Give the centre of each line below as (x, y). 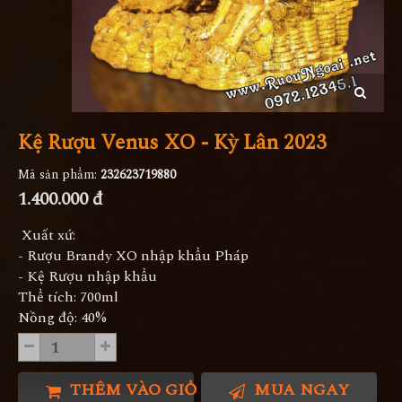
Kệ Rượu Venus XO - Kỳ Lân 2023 (172, 144)
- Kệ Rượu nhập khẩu (87, 277)
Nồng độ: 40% (62, 318)
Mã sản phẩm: (59, 175)
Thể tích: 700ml (68, 297)
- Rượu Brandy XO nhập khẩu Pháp (133, 256)
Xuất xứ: (47, 236)
